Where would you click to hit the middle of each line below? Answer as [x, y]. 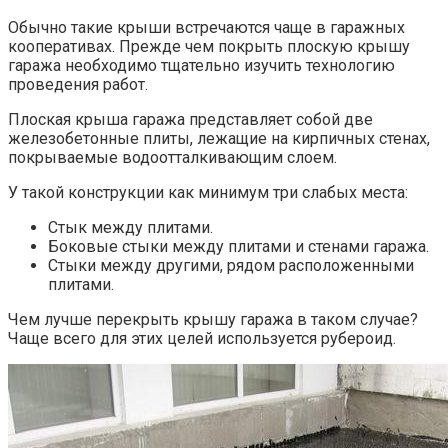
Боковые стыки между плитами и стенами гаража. [238, 247]
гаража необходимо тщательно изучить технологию [201, 66]
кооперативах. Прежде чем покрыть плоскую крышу [209, 47]
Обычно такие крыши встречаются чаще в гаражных [206, 28]
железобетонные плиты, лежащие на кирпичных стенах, [219, 139]
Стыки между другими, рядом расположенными [231, 266]
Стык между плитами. [130, 228]
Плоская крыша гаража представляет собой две [190, 120]
